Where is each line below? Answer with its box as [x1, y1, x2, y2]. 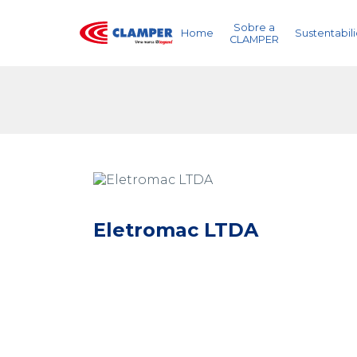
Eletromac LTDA [93, 218, 258, 241]
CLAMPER [229, 33, 279, 45]
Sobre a [233, 21, 275, 33]
